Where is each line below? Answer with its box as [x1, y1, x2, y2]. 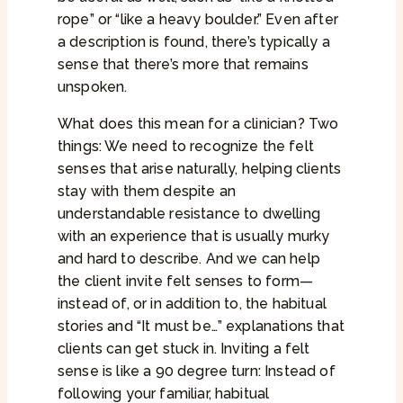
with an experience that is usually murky [58, 228, 330, 246]
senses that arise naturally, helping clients [58, 160, 342, 178]
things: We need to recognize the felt [58, 138, 314, 156]
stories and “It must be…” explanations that [58, 318, 345, 336]
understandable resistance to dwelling [58, 205, 320, 223]
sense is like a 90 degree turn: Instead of [58, 363, 336, 381]
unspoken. [58, 78, 128, 96]
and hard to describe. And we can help [58, 250, 320, 268]
